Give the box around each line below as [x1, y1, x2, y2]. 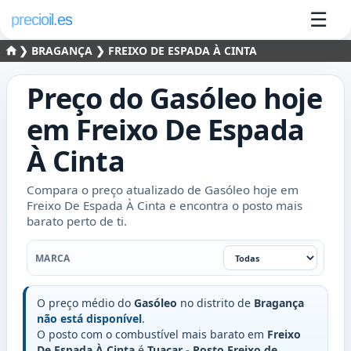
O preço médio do [37, 295, 134, 310]
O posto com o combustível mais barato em [37, 327, 267, 342]
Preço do [27, 79, 150, 118]
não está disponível [37, 311, 142, 326]
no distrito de [177, 295, 254, 310]
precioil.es [11, 11, 73, 28]
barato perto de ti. [27, 213, 127, 229]
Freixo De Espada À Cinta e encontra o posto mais [27, 197, 302, 213]
